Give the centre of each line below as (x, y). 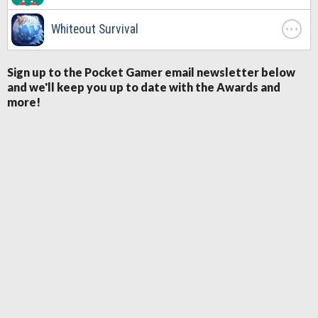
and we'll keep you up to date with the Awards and (144, 87)
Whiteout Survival (95, 29)
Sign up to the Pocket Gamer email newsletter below (151, 72)
